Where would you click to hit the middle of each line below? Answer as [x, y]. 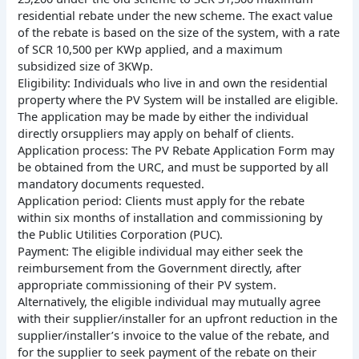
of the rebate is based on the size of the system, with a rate [179, 32]
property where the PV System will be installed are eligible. [178, 100]
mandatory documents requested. [111, 184]
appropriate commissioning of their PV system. [147, 285]
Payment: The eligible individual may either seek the [161, 251]
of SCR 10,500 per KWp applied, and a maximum [151, 49]
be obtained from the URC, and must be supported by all [173, 167]
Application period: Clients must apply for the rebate [161, 201]
